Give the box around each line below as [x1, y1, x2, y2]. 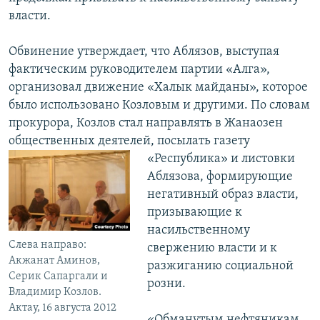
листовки [241, 152, 295, 166]
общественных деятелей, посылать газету [9, 134, 250, 149]
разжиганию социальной [146, 259, 294, 274]
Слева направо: [9, 239, 86, 251]
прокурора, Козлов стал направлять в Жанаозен [9, 116, 283, 131]
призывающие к [146, 206, 242, 220]
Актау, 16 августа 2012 [9, 301, 116, 314]
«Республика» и [146, 152, 241, 166]
